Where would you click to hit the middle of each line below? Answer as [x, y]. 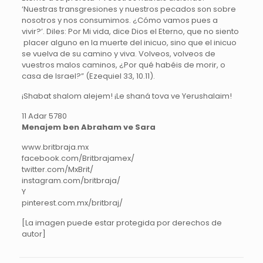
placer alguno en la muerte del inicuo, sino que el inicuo [129, 43]
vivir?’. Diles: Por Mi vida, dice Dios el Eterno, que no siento [130, 32]
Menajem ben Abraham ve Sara [88, 127]
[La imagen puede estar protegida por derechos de [122, 223]
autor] [33, 234]
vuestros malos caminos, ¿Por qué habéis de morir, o [123, 65]
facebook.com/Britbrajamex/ [78, 159]
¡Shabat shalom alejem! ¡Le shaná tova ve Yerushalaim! [127, 96]
